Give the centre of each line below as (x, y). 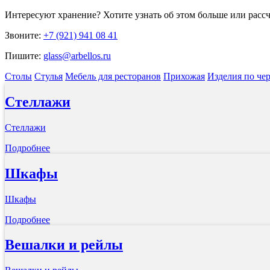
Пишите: (24, 55)
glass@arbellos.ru (77, 55)
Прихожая (184, 76)
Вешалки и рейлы (64, 245)
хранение (77, 14)
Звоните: (24, 35)
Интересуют (31, 14)
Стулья (49, 76)
